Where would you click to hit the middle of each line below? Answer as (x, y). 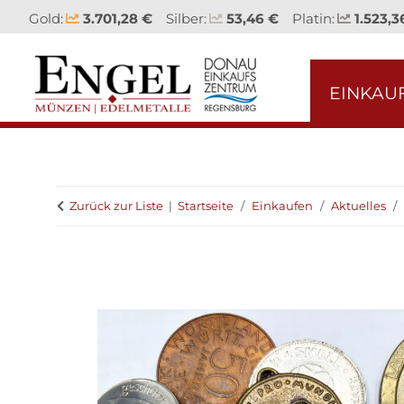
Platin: (313, 18)
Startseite (206, 206)
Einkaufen (282, 206)
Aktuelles (358, 206)
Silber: (186, 18)
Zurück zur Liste (116, 206)
